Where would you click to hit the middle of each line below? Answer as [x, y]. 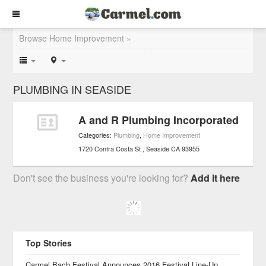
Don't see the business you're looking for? [102, 178]
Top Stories [48, 243]
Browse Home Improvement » [75, 38]
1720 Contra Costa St [110, 148]
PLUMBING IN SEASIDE [72, 89]
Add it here [216, 178]
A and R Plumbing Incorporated [159, 120]
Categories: [96, 135]
